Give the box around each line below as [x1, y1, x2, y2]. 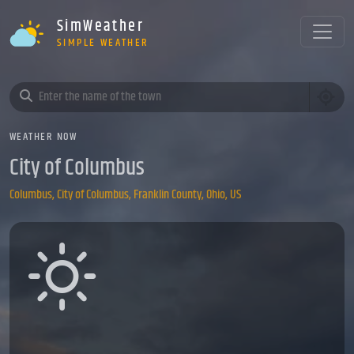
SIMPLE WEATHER [57, 33, 149, 51]
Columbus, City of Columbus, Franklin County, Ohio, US [9, 184, 241, 205]
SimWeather [57, 13, 144, 39]
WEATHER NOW [9, 127, 77, 145]
